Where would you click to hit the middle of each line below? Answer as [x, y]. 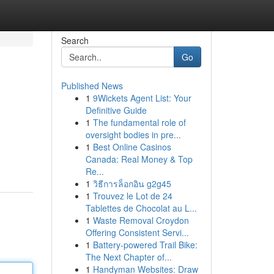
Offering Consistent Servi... [137, 232]
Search [75, 40]
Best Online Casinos [132, 147]
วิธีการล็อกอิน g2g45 [132, 183]
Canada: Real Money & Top [139, 159]
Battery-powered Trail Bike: [145, 245]
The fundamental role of [139, 122]
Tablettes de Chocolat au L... [141, 208]
